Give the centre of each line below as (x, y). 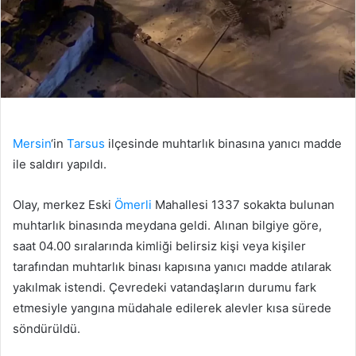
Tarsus (86, 143)
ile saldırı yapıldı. (60, 164)
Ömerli (133, 204)
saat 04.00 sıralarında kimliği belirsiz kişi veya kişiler (159, 246)
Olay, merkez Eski (64, 204)
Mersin (32, 143)
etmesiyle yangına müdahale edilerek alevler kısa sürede (172, 308)
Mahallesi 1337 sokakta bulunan (243, 204)
